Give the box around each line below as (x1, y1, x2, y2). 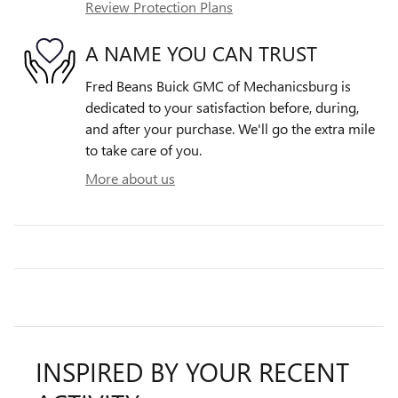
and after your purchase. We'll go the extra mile (85, 118, 375, 138)
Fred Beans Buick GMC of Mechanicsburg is (85, 76, 351, 95)
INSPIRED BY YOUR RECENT (36, 353, 349, 389)
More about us (85, 168, 175, 187)
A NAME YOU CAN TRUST (85, 39, 317, 68)
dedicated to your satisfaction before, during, (85, 97, 359, 116)
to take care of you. (85, 139, 202, 159)
